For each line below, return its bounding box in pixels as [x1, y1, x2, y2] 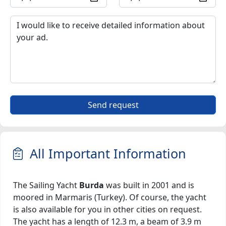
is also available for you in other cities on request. [13, 203, 202, 215]
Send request [87, 99, 139, 110]
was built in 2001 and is [104, 179, 194, 191]
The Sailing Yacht [13, 179, 79, 191]
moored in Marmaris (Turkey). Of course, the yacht [13, 191, 206, 203]
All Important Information [22, 144, 186, 162]
